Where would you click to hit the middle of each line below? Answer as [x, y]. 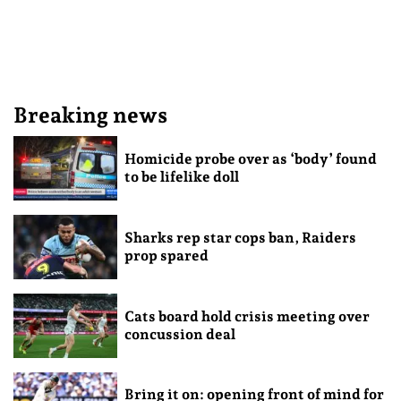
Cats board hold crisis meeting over [247, 316]
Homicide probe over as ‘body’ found [250, 158]
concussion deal [179, 334]
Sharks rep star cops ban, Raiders [240, 237]
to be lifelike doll [181, 176]
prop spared [166, 255]
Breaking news [90, 115]
